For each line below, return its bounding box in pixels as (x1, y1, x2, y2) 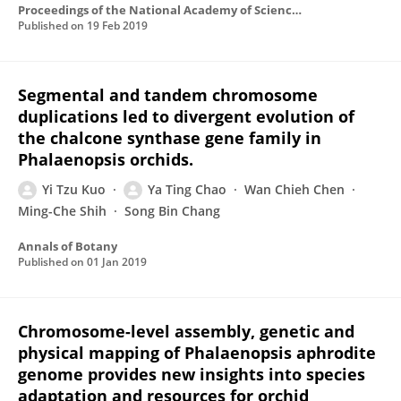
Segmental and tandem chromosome (18, 84, 318, 106)
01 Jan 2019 (87, 254, 147, 269)
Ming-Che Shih (18, 202, 107, 219)
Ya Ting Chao (148, 181, 226, 198)
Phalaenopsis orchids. (18, 149, 193, 170)
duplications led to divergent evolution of (18, 106, 354, 127)
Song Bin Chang (124, 202, 220, 219)
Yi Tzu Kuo (42, 181, 106, 198)
